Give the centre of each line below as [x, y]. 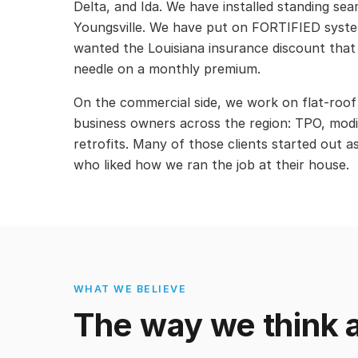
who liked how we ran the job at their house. [211, 165]
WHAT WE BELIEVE [130, 289]
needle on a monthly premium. [167, 69]
